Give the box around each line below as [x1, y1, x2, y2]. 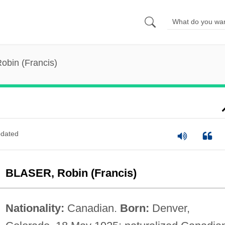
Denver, [149, 201, 190, 214]
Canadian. [64, 201, 120, 214]
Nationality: [5, 201, 64, 214]
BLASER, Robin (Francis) [5, 166, 137, 179]
